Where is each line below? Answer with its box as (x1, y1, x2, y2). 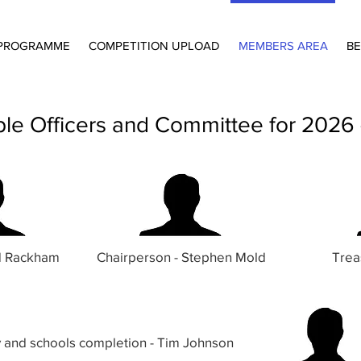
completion (79, 334, 147, 350)
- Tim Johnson (147, 334, 234, 350)
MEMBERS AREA (238, 39, 328, 52)
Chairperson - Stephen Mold (97, 249, 266, 264)
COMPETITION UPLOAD (88, 39, 220, 52)
